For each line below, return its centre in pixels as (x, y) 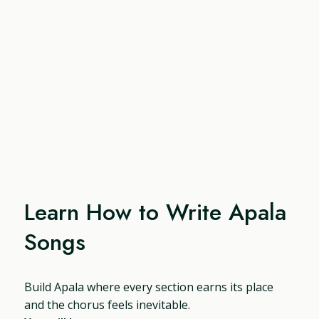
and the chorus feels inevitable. (108, 304)
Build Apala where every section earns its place (149, 287)
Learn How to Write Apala (156, 212)
